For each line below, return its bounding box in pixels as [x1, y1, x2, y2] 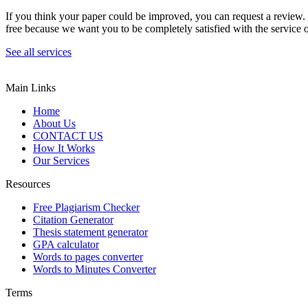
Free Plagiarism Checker [33, 201, 140, 213]
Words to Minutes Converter [33, 263, 156, 275]
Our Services [33, 154, 89, 166]
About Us [33, 117, 76, 129]
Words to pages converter [33, 250, 143, 263]
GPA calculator [33, 238, 99, 250]
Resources [5, 177, 50, 190]
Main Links [5, 81, 56, 93]
